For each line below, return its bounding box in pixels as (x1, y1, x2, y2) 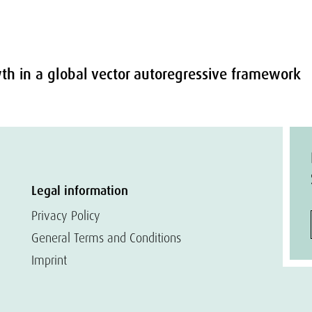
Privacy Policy (31, 208, 101, 224)
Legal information (31, 182, 129, 199)
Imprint (31, 252, 68, 268)
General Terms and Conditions (31, 230, 182, 246)
